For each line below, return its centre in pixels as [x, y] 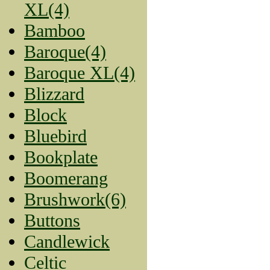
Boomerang [66, 178]
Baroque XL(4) [80, 73]
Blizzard [54, 94]
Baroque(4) [65, 52]
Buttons [52, 220]
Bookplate [61, 157]
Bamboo [55, 30]
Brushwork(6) [75, 199]
